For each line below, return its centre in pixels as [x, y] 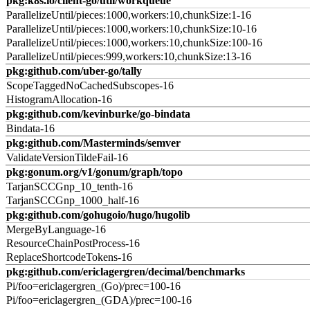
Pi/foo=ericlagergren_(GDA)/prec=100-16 [99, 300]
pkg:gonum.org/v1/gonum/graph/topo [94, 172]
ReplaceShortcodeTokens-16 [69, 257]
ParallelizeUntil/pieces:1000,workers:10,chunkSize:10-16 [131, 29]
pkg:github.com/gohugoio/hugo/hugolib [98, 215]
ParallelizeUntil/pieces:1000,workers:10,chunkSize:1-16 [129, 15]
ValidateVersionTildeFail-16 [67, 157]
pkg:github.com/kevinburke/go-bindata [98, 114]
